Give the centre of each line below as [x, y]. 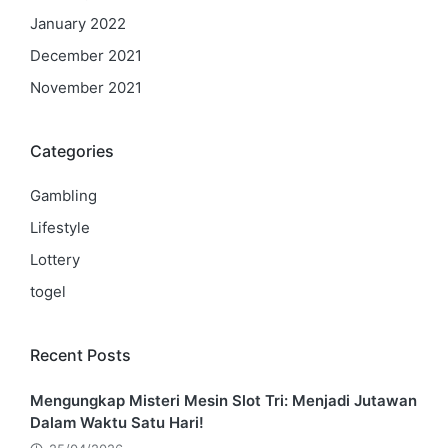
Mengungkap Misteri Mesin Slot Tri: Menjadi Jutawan [223, 400]
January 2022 [78, 23]
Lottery [55, 259]
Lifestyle [60, 227]
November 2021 [86, 87]
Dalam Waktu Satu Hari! [117, 422]
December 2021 [86, 55]
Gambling [63, 195]
